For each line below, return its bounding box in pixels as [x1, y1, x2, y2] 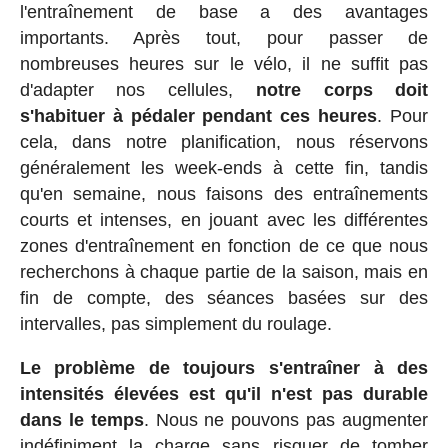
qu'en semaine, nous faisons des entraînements [19, 183, 429, 204]
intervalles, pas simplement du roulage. [19, 313, 332, 334]
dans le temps [19, 409, 144, 430]
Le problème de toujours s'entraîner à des [19, 357, 429, 378]
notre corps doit [255, 79, 429, 100]
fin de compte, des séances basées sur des [19, 287, 429, 308]
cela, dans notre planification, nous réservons [19, 131, 429, 152]
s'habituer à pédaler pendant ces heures [19, 105, 378, 126]
